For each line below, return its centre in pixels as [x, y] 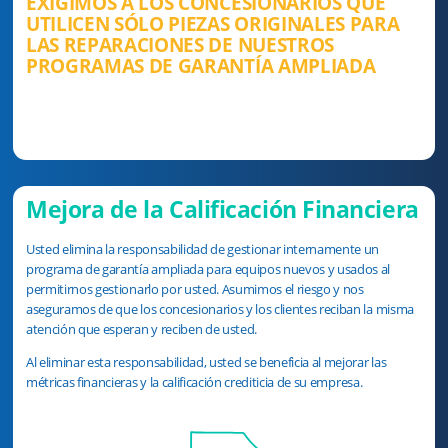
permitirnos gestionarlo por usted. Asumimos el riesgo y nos [195, 289]
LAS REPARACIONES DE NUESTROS [180, 45]
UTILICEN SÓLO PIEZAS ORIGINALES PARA [213, 24]
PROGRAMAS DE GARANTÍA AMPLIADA [201, 66]
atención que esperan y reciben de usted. [142, 329]
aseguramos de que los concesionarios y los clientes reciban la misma [220, 309]
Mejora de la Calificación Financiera [222, 209]
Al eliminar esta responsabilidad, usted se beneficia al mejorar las [206, 362]
